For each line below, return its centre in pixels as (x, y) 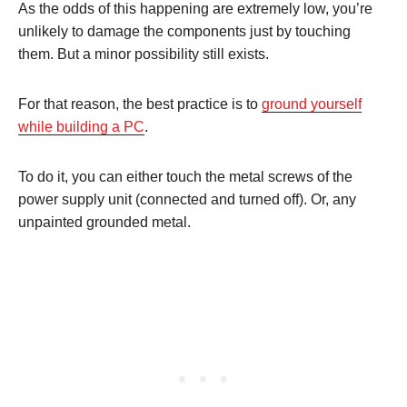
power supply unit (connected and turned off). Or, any (187, 200)
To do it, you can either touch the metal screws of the (185, 177)
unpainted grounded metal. (104, 223)
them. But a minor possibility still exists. (144, 55)
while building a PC (81, 127)
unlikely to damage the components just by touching (184, 32)
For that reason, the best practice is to (140, 104)
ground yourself (312, 104)
